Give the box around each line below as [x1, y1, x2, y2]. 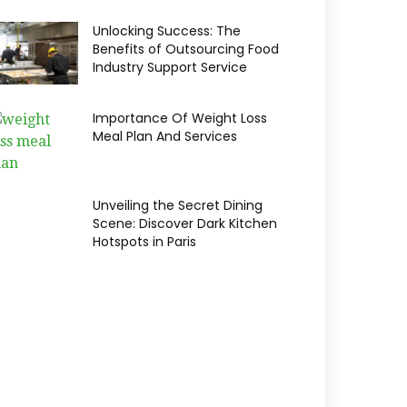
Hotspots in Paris [93, 233, 196, 251]
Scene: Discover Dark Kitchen [93, 214, 277, 233]
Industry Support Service [93, 58, 247, 76]
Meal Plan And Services [93, 127, 237, 145]
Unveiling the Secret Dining [93, 196, 263, 214]
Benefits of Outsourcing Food [93, 40, 279, 58]
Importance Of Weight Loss [93, 109, 267, 127]
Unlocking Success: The [93, 22, 241, 40]
